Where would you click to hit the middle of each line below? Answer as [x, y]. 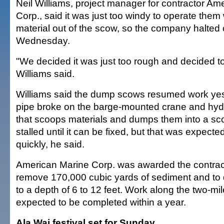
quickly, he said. [50, 144]
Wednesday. [43, 40]
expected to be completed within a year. [101, 202]
